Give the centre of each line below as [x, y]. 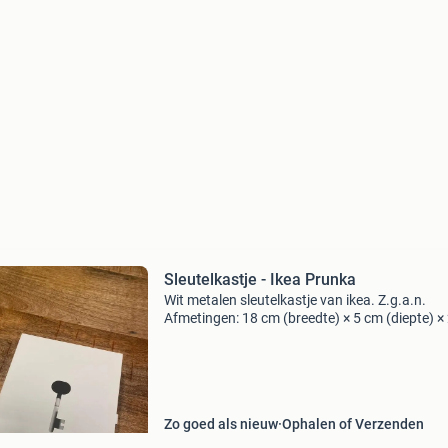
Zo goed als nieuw [220, 424]
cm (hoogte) [201, 336]
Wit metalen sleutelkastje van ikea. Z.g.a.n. [294, 300]
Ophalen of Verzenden [352, 424]
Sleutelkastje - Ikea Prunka [259, 279]
